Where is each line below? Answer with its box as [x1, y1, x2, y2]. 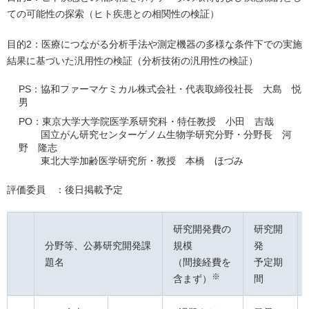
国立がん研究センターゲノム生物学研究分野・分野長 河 [41, 129, 292, 141]
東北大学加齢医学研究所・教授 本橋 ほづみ [41, 155, 244, 167]
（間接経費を [173, 257, 231, 268]
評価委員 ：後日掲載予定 [7, 184, 123, 196]
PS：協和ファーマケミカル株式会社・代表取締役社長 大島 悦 [19, 83, 301, 95]
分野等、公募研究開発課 [45, 240, 151, 252]
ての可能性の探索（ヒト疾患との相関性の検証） [7, 8, 219, 20]
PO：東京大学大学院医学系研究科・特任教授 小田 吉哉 [19, 116, 274, 128]
